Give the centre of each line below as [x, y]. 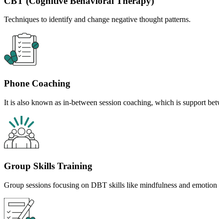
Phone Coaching [37, 83]
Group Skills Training [48, 166]
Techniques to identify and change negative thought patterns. [97, 20]
